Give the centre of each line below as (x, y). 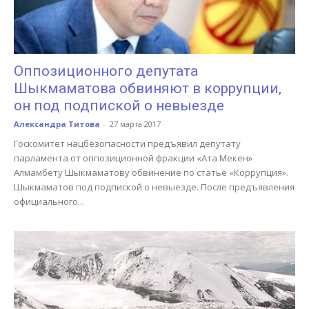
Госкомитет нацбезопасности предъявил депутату (127, 144)
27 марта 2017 (135, 124)
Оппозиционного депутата (106, 71)
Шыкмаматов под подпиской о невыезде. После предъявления (154, 187)
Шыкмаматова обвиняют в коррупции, (148, 89)
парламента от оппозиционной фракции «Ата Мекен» (133, 158)
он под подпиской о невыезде (119, 106)
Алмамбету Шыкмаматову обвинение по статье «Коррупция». (151, 173)
